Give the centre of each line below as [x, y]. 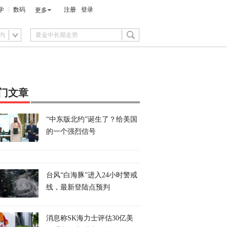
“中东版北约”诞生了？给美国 [92, 119]
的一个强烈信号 [71, 131]
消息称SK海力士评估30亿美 [90, 218]
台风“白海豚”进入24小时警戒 [92, 175]
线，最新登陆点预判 [78, 187]
